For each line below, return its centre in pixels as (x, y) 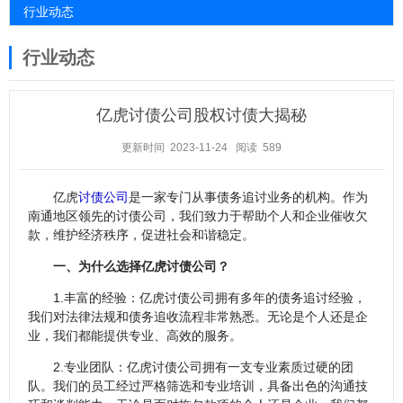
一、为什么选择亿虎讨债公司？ (141, 266)
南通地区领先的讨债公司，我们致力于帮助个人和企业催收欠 (198, 216)
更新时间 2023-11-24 (175, 148)
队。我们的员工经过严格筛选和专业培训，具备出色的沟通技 (198, 386)
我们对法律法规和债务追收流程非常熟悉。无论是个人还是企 (198, 317)
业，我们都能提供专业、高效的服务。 (135, 336)
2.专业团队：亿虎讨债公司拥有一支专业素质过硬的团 (203, 367)
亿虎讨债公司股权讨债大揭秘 (201, 115)
